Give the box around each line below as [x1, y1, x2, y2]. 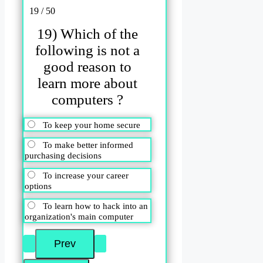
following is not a [35, 42, 140, 59]
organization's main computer [25, 211, 133, 221]
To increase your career [43, 170, 129, 180]
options [25, 181, 52, 191]
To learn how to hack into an [43, 201, 148, 211]
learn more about [38, 75, 138, 92]
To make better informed [43, 140, 133, 150]
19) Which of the [37, 26, 139, 42]
